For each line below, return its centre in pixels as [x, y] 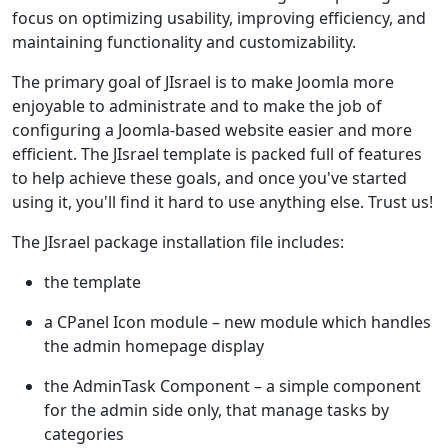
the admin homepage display [154, 346]
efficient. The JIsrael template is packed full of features [217, 154]
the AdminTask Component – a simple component [232, 386]
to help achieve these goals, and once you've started [209, 178]
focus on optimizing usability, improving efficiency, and [219, 18]
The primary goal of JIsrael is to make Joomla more [203, 82]
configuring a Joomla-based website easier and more [212, 130]
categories [84, 434]
